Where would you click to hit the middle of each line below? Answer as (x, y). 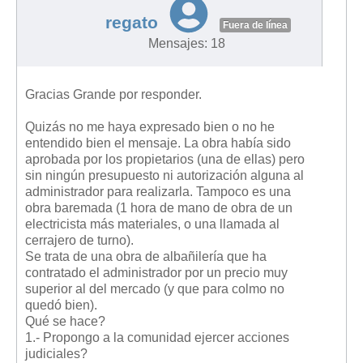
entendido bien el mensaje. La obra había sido (158, 143)
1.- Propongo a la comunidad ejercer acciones (157, 337)
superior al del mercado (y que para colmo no (155, 288)
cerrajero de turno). (79, 240)
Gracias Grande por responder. (113, 94)
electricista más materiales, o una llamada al (152, 224)
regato (131, 22)
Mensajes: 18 (186, 43)
